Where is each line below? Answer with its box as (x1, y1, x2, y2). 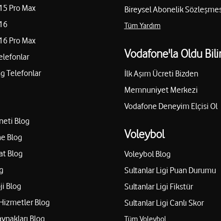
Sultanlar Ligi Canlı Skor (124, 198, 204, 208)
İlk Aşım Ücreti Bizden (124, 69, 198, 79)
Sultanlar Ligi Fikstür (124, 182, 193, 192)
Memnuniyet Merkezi (124, 85, 198, 95)
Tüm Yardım (124, 21, 161, 31)
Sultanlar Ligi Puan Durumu (124, 165, 216, 176)
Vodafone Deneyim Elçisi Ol (124, 101, 218, 111)
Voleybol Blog (124, 149, 171, 159)
